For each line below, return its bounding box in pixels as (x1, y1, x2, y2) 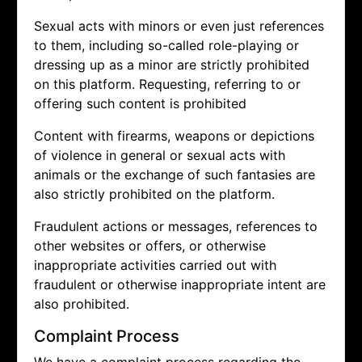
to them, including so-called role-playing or (34, 37, 299, 54)
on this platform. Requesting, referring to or (34, 76, 301, 93)
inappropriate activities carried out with (34, 257, 276, 274)
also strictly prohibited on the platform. (34, 186, 275, 203)
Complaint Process (34, 326, 179, 347)
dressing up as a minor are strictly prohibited (34, 57, 309, 74)
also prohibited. (34, 296, 129, 313)
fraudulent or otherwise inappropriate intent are (34, 276, 326, 293)
